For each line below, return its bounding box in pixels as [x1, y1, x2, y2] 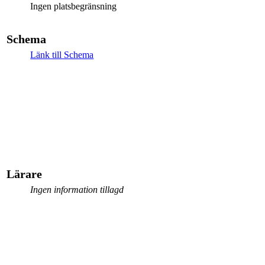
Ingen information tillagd [30, 184, 124, 195]
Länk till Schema [30, 49, 94, 60]
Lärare [7, 167, 43, 180]
